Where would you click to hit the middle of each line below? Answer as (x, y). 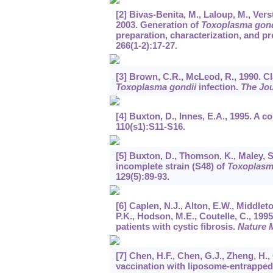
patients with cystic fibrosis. (176, 227)
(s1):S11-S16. (157, 127)
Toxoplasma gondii (156, 87)
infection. (218, 87)
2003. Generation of (158, 25)
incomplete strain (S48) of (171, 166)
